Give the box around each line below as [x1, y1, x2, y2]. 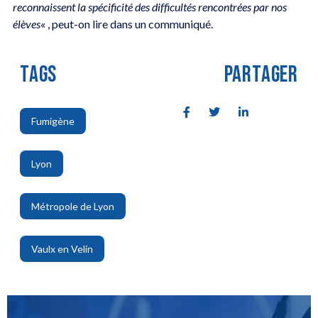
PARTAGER [224, 61, 299, 89]
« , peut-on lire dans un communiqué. [40, 16, 213, 31]
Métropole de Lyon [31, 200, 114, 213]
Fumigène [31, 115, 75, 128]
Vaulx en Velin [31, 243, 93, 256]
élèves [12, 16, 40, 31]
